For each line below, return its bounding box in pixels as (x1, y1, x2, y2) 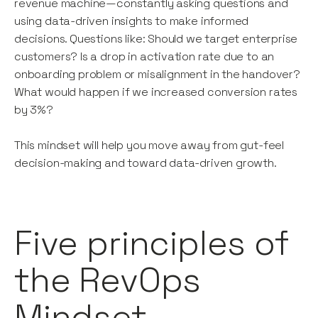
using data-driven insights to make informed (14, 13, 249, 29)
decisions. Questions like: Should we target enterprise (14, 31, 298, 47)
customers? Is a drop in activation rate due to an (14, 49, 275, 65)
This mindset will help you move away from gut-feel (14, 138, 285, 153)
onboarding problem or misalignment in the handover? (14, 67, 300, 82)
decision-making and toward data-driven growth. (14, 155, 277, 171)
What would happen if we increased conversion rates (14, 84, 298, 100)
